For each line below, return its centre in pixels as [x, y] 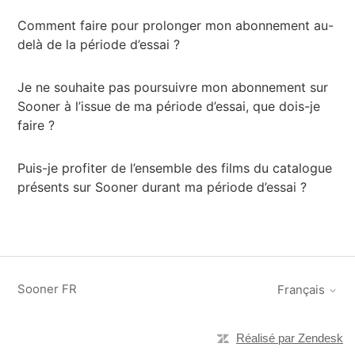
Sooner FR [48, 289]
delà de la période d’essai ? [99, 44]
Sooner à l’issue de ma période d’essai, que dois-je [169, 106]
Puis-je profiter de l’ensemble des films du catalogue [175, 168]
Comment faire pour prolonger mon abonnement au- [176, 25]
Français [302, 290]
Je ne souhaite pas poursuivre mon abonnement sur [173, 87]
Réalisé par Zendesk [290, 338]
